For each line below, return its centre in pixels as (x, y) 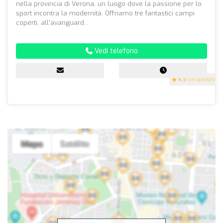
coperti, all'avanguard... (52, 23)
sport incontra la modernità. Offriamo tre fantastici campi (105, 13)
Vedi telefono (115, 51)
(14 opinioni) (202, 80)
